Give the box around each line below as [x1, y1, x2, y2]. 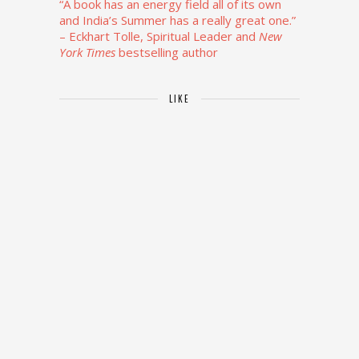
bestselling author [115, 44, 218, 61]
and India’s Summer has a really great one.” [59, 12, 296, 29]
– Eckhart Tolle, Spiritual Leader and [59, 28, 259, 45]
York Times [59, 44, 115, 61]
